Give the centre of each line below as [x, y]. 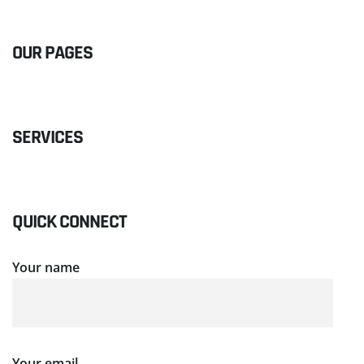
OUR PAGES [52, 52]
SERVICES [48, 137]
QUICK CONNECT [69, 221]
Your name [46, 267]
